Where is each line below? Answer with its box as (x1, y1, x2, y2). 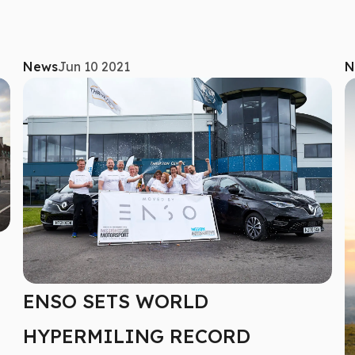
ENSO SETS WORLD (23, 288, 209, 313)
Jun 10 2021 (58, 59, 131, 74)
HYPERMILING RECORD (23, 323, 251, 348)
